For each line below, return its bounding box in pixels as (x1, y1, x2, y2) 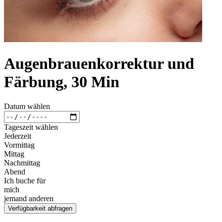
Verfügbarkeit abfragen (8, 204, 72, 212)
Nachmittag (4, 158, 40, 167)
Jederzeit (4, 131, 31, 140)
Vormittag (4, 140, 35, 149)
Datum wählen (4, 102, 50, 111)
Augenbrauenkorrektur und (4, 55, 194, 73)
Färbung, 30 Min (4, 73, 119, 91)
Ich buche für (4, 176, 46, 185)
